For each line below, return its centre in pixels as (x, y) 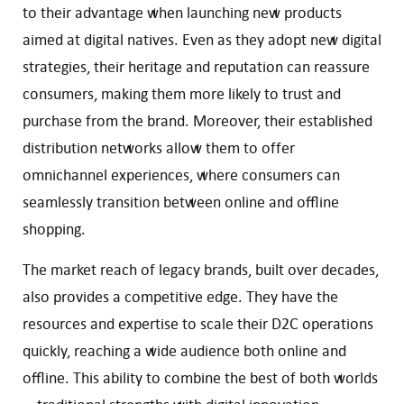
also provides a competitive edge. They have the (180, 296)
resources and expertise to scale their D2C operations (198, 323)
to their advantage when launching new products (182, 12)
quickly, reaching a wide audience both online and (184, 350)
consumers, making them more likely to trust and (182, 93)
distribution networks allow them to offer (159, 147)
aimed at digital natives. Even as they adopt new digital (202, 39)
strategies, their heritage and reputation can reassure (196, 66)
